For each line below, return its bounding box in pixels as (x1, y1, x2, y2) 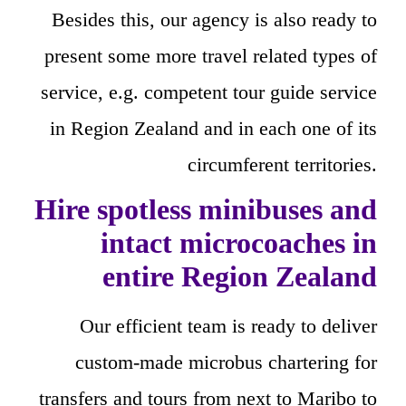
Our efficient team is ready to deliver (80, 314, 377, 338)
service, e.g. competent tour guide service (41, 81, 377, 104)
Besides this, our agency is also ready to (52, 8, 377, 32)
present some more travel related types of (44, 44, 377, 68)
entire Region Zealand (102, 260, 377, 294)
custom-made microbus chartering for (75, 351, 377, 374)
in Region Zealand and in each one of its (50, 117, 377, 140)
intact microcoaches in (101, 227, 377, 260)
